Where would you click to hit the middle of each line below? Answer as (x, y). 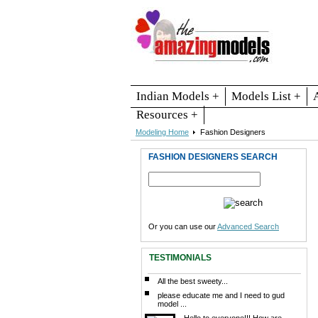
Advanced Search (248, 226)
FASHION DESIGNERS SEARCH (213, 157)
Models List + (266, 96)
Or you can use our (183, 226)
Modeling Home (162, 132)
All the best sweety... (193, 281)
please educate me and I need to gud (221, 295)
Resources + (167, 114)
